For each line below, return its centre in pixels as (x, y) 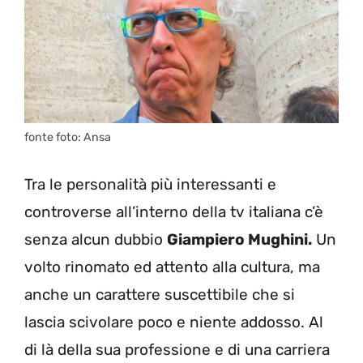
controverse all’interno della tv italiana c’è (174, 211)
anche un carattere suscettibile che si (160, 294)
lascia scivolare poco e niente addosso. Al (174, 322)
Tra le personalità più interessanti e (150, 184)
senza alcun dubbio (96, 239)
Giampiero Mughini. (239, 239)
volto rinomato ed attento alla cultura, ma (172, 267)
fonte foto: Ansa (68, 138)
